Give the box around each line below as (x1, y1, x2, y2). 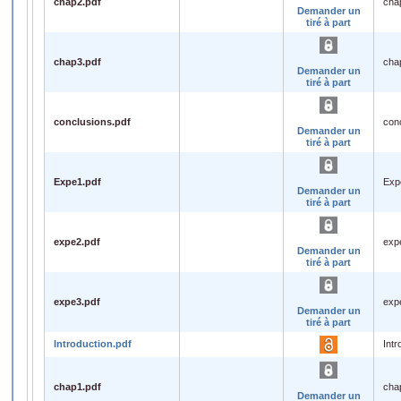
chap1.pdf (54, 380, 101, 392)
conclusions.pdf (54, 115, 131, 127)
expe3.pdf (54, 295, 100, 307)
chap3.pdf (54, 55, 101, 67)
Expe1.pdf (54, 175, 101, 187)
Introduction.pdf (54, 337, 132, 349)
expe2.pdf (54, 235, 100, 247)
